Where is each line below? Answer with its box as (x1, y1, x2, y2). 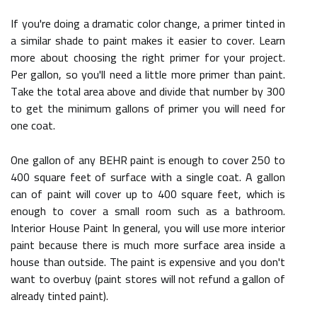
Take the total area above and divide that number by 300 (11, 81, 285, 102)
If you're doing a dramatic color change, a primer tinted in (11, 13, 285, 34)
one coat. (11, 115, 55, 136)
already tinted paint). (11, 285, 108, 306)
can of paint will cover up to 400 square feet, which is (11, 183, 285, 204)
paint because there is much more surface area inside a (11, 234, 285, 255)
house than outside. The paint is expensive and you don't (11, 251, 285, 272)
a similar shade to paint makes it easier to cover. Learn (11, 30, 285, 51)
